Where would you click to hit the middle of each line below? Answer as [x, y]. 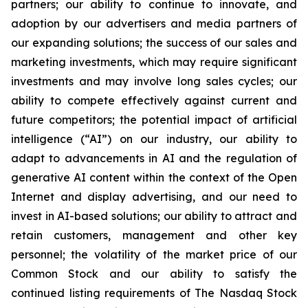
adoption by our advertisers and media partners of [154, 23]
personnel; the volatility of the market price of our [154, 254]
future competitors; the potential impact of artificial [154, 120]
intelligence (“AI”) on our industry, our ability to [154, 139]
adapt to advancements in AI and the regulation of [154, 158]
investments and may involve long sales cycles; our [154, 81]
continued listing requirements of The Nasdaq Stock [154, 293]
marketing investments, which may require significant [154, 62]
